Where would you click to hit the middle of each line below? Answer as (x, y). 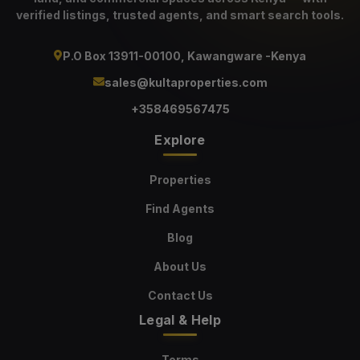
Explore (180, 140)
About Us (180, 267)
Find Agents (180, 209)
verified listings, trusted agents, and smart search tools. (180, 15)
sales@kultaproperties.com (186, 83)
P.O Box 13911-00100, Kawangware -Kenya (184, 56)
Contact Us (180, 296)
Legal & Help (180, 320)
